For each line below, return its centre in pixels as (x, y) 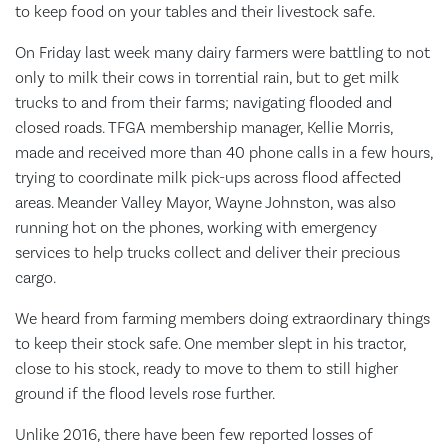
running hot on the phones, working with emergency (196, 227)
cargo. (35, 277)
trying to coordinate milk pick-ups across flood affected (208, 177)
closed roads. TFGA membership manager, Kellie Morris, (204, 127)
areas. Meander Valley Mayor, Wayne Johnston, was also (205, 202)
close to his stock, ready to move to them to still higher (206, 368)
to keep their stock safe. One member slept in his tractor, (210, 343)
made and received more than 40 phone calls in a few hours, (224, 152)
